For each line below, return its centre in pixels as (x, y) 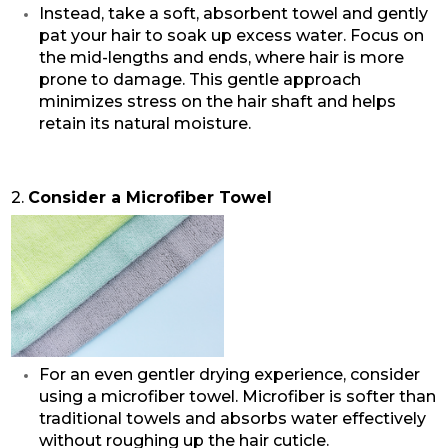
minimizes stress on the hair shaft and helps (217, 101)
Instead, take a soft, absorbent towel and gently (233, 13)
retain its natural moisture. (144, 123)
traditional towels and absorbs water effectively (232, 419)
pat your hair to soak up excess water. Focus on (231, 35)
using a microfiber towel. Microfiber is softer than (237, 397)
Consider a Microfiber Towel (149, 197)
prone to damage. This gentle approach (199, 79)
